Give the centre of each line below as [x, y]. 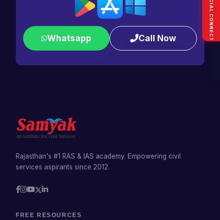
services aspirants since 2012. [63, 167]
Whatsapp [69, 38]
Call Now [158, 38]
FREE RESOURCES [49, 215]
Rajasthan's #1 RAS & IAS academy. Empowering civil [98, 156]
